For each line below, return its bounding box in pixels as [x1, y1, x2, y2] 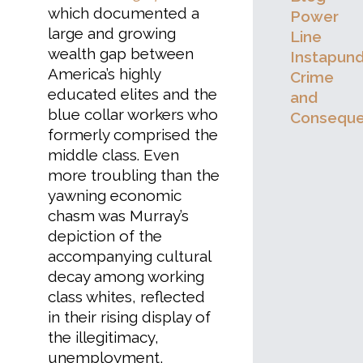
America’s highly [48, 65, 160, 83]
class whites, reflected [48, 288, 205, 306]
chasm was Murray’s [48, 207, 189, 225]
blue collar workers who [48, 105, 218, 124]
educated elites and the [48, 85, 217, 104]
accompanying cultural [48, 247, 211, 266]
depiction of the [48, 227, 162, 246]
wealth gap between [48, 45, 194, 63]
